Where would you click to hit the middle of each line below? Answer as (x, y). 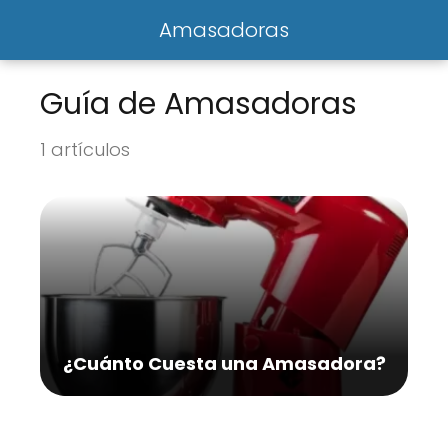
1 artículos (85, 149)
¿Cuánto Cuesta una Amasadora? (224, 363)
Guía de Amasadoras (198, 104)
